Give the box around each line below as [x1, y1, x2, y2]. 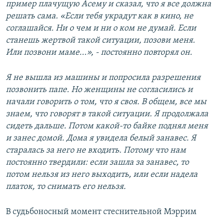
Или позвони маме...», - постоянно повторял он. [6, 48, 192, 58]
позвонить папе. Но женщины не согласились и [6, 85, 193, 95]
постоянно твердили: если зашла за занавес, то [6, 158, 189, 168]
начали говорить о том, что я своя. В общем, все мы [6, 97, 206, 107]
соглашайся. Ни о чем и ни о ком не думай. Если [6, 24, 196, 33]
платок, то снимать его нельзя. [6, 182, 126, 192]
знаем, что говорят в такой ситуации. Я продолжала [6, 109, 208, 119]
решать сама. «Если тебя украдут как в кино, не [6, 12, 193, 21]
